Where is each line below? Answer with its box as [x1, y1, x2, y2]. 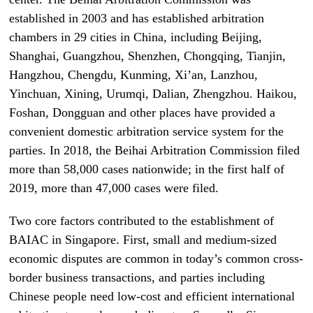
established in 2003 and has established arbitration [9, 10, 265, 25]
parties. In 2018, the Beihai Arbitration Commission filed [9, 143, 300, 157]
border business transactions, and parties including [9, 270, 265, 284]
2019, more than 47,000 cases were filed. [9, 180, 219, 195]
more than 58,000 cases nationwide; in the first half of [9, 161, 285, 176]
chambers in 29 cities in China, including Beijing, [9, 29, 263, 44]
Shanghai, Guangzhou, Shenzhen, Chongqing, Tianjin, [9, 48, 286, 63]
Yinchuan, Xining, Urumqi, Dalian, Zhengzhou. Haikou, [9, 86, 298, 101]
